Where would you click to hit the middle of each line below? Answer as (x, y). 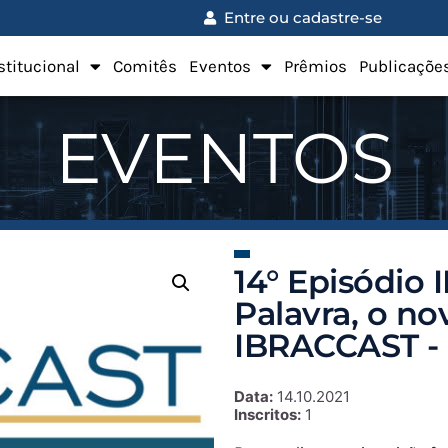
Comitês (144, 66)
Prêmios (315, 66)
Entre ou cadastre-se (302, 17)
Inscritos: (267, 414)
